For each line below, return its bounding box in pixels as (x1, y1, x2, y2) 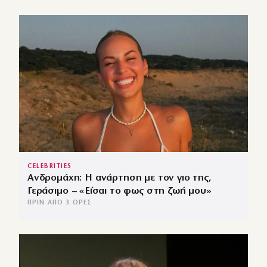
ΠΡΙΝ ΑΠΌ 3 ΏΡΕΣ (27, 200, 93, 207)
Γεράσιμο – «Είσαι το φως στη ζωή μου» (27, 186, 212, 197)
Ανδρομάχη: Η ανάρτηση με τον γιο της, (27, 173, 212, 184)
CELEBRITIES (27, 163, 72, 170)
